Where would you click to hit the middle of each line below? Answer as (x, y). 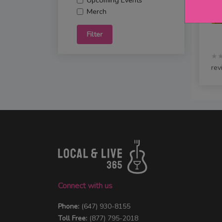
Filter (94, 34)
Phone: (70, 206)
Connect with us (85, 186)
